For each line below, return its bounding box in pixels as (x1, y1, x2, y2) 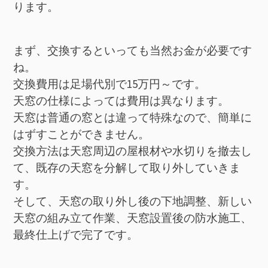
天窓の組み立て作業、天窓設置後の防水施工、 (13, 210, 252, 225)
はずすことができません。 (13, 126, 150, 141)
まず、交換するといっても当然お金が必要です (13, 42, 252, 57)
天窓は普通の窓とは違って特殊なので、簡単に (13, 109, 252, 124)
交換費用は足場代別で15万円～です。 (13, 76, 206, 91)
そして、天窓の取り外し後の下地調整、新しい (13, 193, 252, 208)
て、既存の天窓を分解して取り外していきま (13, 160, 241, 175)
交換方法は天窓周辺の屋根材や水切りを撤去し (13, 143, 252, 158)
